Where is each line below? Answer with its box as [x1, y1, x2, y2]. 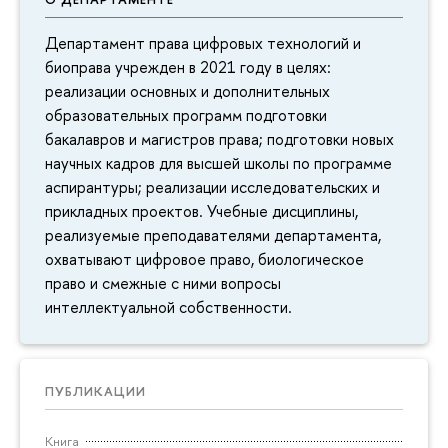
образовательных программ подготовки [45, 103, 327, 126]
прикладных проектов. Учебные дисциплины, [45, 199, 358, 222]
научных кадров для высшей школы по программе [45, 151, 392, 174]
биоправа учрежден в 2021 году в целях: [45, 55, 331, 78]
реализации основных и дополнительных [45, 79, 330, 102]
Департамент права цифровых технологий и [45, 31, 361, 54]
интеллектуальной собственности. [45, 295, 292, 318]
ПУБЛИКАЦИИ [45, 381, 146, 400]
